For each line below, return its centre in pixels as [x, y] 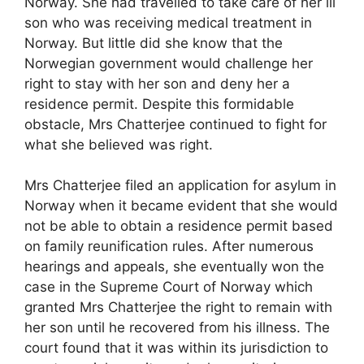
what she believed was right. [119, 144]
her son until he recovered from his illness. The [177, 328]
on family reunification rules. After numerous [169, 247]
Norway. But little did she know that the [154, 43]
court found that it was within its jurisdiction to [176, 348]
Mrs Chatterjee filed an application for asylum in [180, 186]
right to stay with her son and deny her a [157, 83]
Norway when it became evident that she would [181, 206]
